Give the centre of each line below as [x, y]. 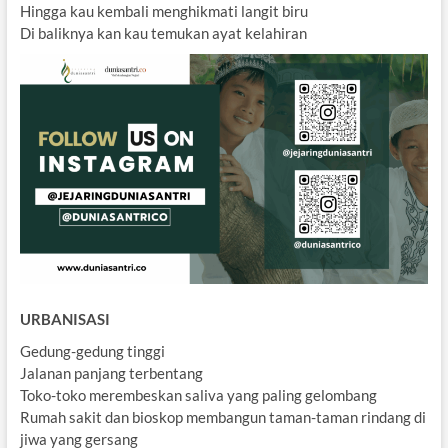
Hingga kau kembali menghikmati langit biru [163, 11]
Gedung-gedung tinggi [92, 350]
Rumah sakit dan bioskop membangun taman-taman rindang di [222, 416]
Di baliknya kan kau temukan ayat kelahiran [163, 33]
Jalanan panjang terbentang [111, 372]
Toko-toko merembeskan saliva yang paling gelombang [198, 394]
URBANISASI [64, 318]
